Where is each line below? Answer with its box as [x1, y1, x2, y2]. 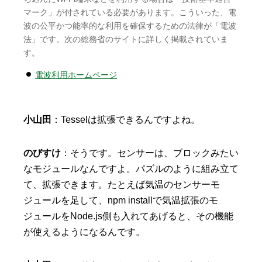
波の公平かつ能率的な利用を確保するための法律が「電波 [23, 21, 236, 31]
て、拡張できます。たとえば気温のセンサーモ [23, 180, 220, 190]
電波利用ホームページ [35, 70, 117, 80]
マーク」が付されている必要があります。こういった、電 [23, 8, 236, 18]
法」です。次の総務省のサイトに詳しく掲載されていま [23, 35, 228, 44]
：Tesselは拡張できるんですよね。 [51, 115, 200, 125]
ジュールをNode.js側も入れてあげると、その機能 [23, 211, 233, 222]
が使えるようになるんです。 [23, 227, 145, 237]
